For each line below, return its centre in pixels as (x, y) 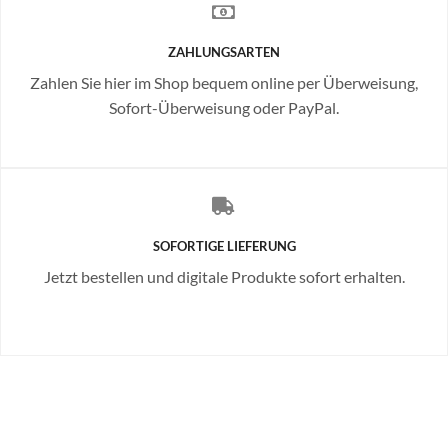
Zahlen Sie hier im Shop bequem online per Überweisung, (224, 82)
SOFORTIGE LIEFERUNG (224, 245)
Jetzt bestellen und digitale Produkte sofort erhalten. (224, 276)
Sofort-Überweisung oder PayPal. (224, 107)
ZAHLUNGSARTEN (224, 51)
